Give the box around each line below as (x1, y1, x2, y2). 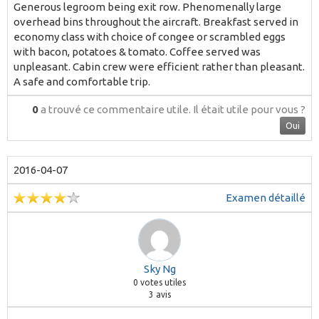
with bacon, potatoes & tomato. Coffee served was (14, 45, 261, 58)
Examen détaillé (226, 191, 305, 204)
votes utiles (138, 277, 186, 287)
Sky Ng (143, 262, 176, 275)
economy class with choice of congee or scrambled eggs (14, 30, 286, 43)
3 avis (148, 289, 171, 299)
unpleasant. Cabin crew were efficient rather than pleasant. (14, 60, 305, 73)
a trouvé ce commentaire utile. (38, 103, 193, 115)
